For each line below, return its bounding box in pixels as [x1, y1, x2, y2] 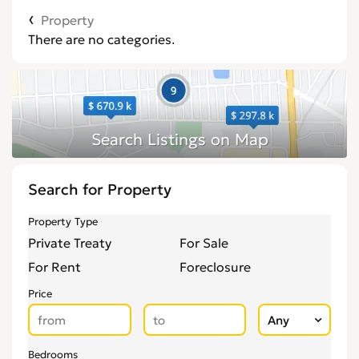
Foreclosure [179, 259, 251, 275]
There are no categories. [28, 31, 175, 47]
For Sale [179, 235, 228, 251]
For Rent [28, 259, 81, 275]
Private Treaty [28, 235, 111, 251]
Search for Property [28, 180, 171, 199]
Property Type [28, 215, 98, 228]
